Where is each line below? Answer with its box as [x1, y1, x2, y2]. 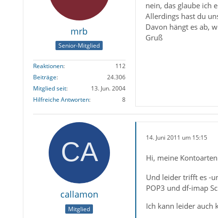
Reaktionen [33, 62, 63, 71]
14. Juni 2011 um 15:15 [145, 133, 207, 142]
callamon [60, 188, 98, 200]
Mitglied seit [33, 84, 66, 93]
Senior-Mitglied [58, 41, 100, 50]
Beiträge [33, 73, 56, 82]
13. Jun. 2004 [91, 84, 126, 93]
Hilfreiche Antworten [33, 95, 89, 104]
